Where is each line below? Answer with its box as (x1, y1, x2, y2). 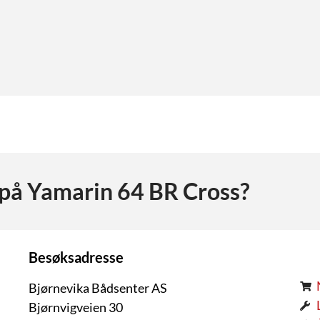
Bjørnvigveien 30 (29, 299, 124, 316)
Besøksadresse (29, 249, 124, 266)
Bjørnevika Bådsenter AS (29, 280, 168, 296)
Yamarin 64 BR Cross (27, 177, 240, 206)
